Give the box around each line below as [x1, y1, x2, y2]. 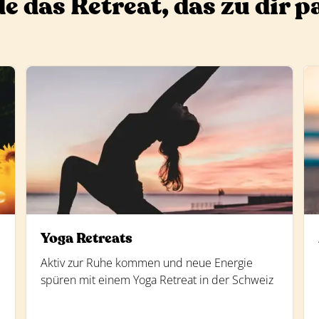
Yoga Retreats [41, 229, 133, 248]
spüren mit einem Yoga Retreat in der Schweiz [41, 272, 274, 288]
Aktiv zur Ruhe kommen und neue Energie [41, 255, 253, 271]
